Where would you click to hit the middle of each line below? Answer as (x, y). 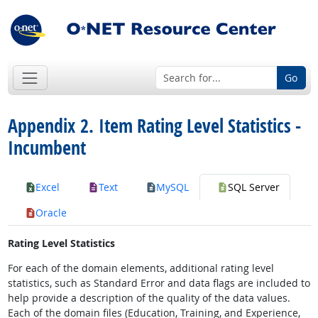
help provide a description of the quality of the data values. (149, 298)
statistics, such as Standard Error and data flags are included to (159, 283)
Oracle (51, 213)
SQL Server (253, 187)
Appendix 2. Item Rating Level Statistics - (154, 126)
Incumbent (46, 148)
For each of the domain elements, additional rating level (141, 268)
